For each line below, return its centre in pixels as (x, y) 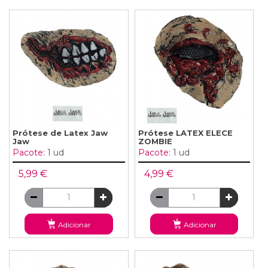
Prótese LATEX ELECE (185, 133)
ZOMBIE (155, 141)
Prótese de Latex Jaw (60, 133)
